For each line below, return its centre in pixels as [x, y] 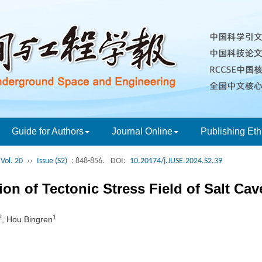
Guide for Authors [48, 131]
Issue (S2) [52, 161]
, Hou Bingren [27, 219]
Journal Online [142, 131]
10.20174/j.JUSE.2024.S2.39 [176, 161]
